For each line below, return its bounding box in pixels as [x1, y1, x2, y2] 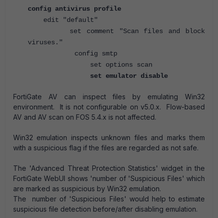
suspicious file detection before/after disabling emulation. [13, 205, 198, 213]
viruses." [28, 38, 63, 46]
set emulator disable [28, 72, 168, 80]
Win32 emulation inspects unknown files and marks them [13, 133, 205, 142]
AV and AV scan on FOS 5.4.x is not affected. [13, 113, 156, 121]
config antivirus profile [28, 5, 121, 13]
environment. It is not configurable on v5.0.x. [13, 103, 164, 111]
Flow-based [163, 103, 205, 111]
